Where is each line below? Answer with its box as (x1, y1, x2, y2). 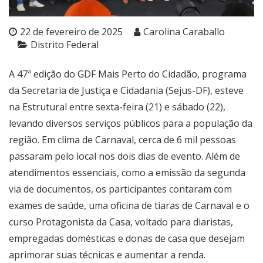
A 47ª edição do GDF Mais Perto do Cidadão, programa (9, 68, 247, 81)
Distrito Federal (31, 38, 99, 52)
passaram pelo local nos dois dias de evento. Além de (9, 150, 240, 163)
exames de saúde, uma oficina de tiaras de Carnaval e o (9, 199, 249, 213)
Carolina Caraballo (143, 25, 225, 39)
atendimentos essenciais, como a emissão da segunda (9, 166, 245, 180)
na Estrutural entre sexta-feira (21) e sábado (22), (9, 100, 225, 114)
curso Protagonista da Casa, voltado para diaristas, (9, 215, 233, 229)
